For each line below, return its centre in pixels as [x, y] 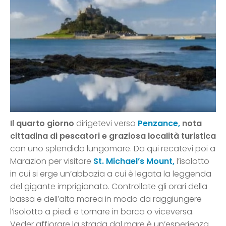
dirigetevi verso [106, 123]
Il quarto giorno [42, 123]
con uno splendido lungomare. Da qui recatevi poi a [113, 148]
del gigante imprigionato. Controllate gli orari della [109, 186]
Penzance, [159, 123]
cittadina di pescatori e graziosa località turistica [113, 136]
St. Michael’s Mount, [135, 161]
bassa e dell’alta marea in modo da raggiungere [106, 199]
